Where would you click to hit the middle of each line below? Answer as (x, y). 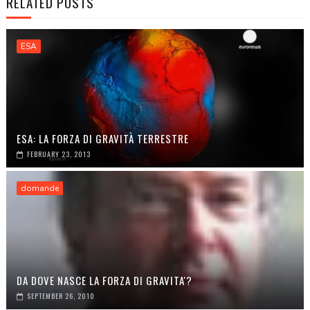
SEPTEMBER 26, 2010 (61, 295)
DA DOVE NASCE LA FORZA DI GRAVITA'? (104, 280)
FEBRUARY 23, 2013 (58, 154)
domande (39, 188)
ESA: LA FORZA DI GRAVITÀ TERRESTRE (102, 138)
